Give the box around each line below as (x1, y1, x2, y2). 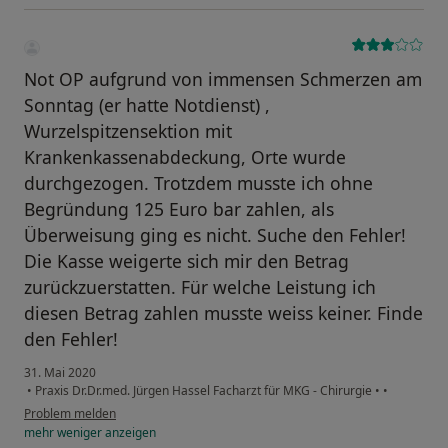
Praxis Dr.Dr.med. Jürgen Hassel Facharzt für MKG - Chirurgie (32, 381, 375, 399)
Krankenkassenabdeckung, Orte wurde (24, 144, 346, 169)
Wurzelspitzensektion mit (24, 118, 232, 143)
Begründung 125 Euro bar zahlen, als (24, 196, 334, 221)
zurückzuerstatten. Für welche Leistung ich (24, 274, 376, 299)
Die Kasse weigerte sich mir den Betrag (24, 248, 349, 273)
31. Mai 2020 (24, 363, 96, 381)
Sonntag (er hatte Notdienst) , (24, 92, 270, 117)
